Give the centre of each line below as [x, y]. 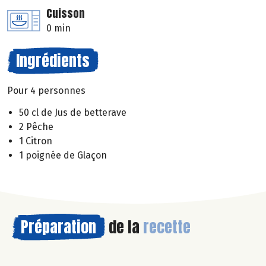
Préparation [58, 227]
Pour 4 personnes [46, 91]
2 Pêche [36, 127]
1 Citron [36, 141]
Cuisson [66, 14]
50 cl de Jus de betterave [73, 113]
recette [167, 227]
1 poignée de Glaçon [63, 156]
